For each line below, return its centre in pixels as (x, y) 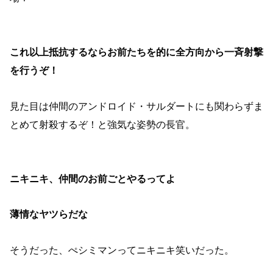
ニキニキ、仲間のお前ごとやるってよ (93, 179)
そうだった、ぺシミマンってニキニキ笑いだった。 (122, 250)
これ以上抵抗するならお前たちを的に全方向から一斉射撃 (136, 52)
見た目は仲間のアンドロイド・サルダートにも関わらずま (136, 106)
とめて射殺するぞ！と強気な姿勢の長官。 (102, 124)
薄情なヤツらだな (49, 214)
